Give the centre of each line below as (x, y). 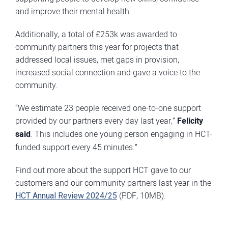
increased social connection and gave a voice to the (108, 73)
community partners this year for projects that (97, 47)
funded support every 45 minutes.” (76, 147)
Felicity (190, 121)
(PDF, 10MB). (141, 196)
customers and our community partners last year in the (113, 183)
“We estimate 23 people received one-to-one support (108, 108)
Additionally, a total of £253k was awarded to (96, 34)
